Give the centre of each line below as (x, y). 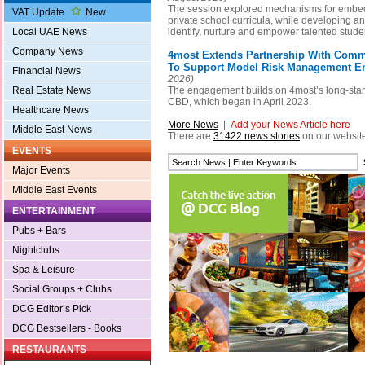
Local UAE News (50, 32)
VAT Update (40, 13)
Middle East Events (55, 190)
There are (191, 136)
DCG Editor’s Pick (52, 309)
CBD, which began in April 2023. (240, 102)
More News (193, 125)
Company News (48, 52)
